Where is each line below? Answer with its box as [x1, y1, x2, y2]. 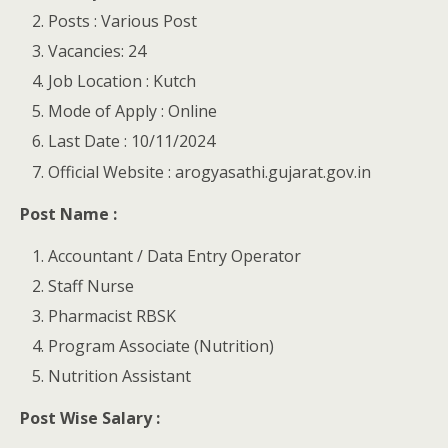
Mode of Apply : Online [48, 100, 218, 123]
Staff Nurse [48, 274, 135, 297]
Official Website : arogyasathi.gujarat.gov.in [48, 160, 372, 183]
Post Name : [20, 202, 121, 225]
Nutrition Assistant [48, 365, 192, 388]
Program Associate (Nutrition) [48, 335, 275, 358]
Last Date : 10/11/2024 [48, 130, 216, 153]
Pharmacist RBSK [48, 304, 177, 327]
